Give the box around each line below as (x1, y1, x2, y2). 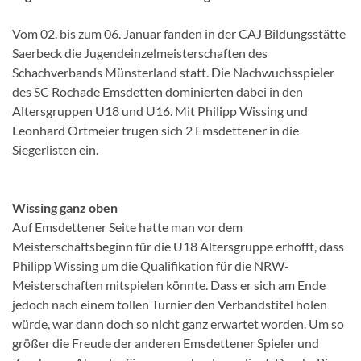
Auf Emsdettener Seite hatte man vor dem (12, 218, 243, 234)
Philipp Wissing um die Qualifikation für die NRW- (12, 257, 289, 273)
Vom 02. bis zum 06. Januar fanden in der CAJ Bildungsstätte (12, 25, 346, 41)
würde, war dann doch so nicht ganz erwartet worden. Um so (12, 315, 344, 331)
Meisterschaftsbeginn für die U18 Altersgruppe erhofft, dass (12, 238, 344, 254)
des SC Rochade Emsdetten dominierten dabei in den (12, 83, 303, 99)
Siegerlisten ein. (12, 141, 98, 157)
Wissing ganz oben (12, 199, 118, 215)
